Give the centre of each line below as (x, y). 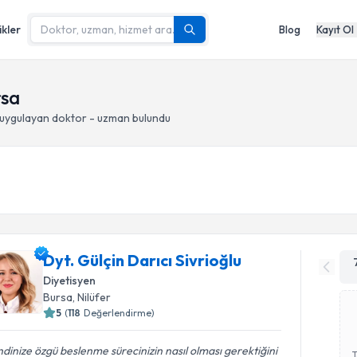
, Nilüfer (92, 297)
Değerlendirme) (120, 313)
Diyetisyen (70, 280)
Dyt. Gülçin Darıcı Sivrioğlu (143, 260)
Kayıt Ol (335, 29)
